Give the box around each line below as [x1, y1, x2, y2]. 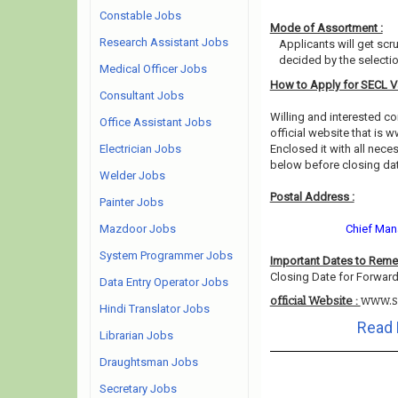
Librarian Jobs [99, 329, 173, 342]
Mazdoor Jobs [99, 222, 176, 235]
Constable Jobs [99, 9, 181, 22]
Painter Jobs [99, 195, 163, 209]
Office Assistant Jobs [99, 115, 211, 129]
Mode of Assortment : [269, 21, 383, 35]
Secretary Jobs [99, 382, 177, 395]
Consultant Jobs [99, 89, 184, 102]
